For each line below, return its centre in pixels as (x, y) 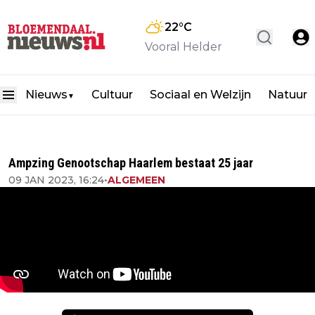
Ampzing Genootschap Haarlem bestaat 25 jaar (131, 163)
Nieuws (46, 95)
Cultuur (112, 95)
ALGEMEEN (136, 180)
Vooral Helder (184, 47)
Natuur (288, 95)
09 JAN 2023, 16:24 (56, 180)
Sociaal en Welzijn (200, 95)
